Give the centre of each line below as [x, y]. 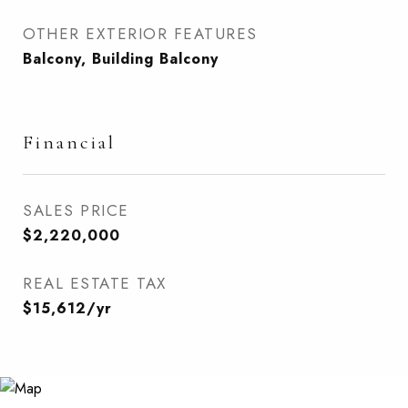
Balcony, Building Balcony [121, 59]
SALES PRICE [76, 210]
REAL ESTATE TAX [95, 283]
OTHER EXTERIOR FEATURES [140, 34]
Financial [69, 143]
